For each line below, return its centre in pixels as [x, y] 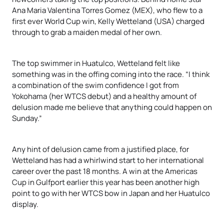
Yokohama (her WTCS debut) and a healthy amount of [104, 96]
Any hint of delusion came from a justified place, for [100, 149]
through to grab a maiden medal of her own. [87, 32]
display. [25, 204]
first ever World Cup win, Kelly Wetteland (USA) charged [108, 21]
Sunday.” [27, 118]
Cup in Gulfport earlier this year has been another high [106, 182]
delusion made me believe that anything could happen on [112, 107]
